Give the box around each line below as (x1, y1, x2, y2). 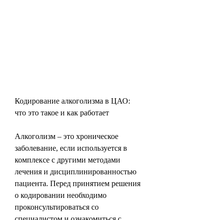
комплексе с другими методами (15, 155, 120, 164)
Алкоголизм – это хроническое (15, 132, 118, 140)
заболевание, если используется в (15, 143, 127, 152)
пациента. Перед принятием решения (15, 179, 140, 188)
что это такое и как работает (15, 108, 109, 117)
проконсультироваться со (15, 202, 99, 211)
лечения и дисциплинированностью (15, 167, 137, 176)
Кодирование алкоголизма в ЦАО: (15, 96, 130, 105)
